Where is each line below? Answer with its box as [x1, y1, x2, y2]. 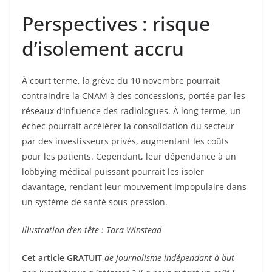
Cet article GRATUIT [22, 252, 102, 264]
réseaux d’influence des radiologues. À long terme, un [22, 105, 241, 117]
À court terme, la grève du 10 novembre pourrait [22, 75, 220, 87]
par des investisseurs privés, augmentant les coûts [22, 135, 229, 148]
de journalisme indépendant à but [102, 252, 234, 264]
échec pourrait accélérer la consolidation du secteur [22, 120, 234, 132]
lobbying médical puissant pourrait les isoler [22, 166, 204, 178]
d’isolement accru [22, 35, 184, 62]
